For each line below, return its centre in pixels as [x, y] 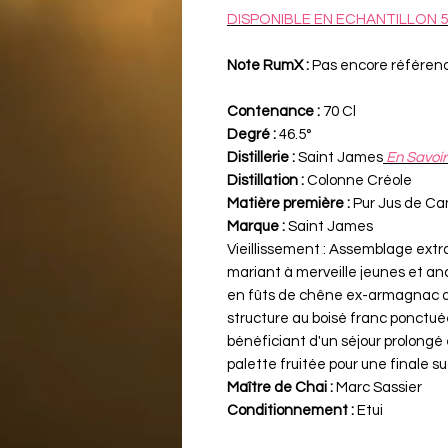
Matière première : [288, 203]
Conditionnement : [290, 410]
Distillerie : [261, 157]
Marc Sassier [377, 387]
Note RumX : [268, 65]
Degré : [253, 134]
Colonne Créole [358, 180]
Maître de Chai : [280, 387]
